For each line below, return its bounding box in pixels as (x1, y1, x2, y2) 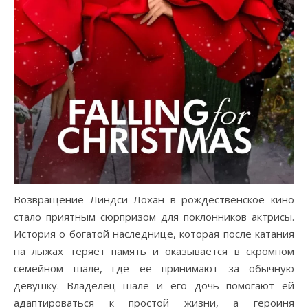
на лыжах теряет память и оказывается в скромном (14, 244, 294, 258)
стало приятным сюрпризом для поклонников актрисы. (14, 210, 294, 224)
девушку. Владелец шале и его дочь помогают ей (14, 278, 294, 293)
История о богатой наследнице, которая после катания (14, 227, 294, 241)
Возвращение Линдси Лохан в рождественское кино (14, 192, 294, 207)
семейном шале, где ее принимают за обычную (14, 261, 294, 276)
